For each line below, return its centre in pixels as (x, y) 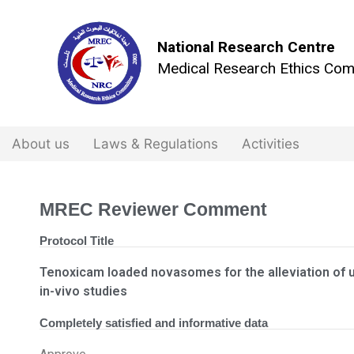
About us (41, 143)
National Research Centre (246, 47)
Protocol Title (77, 241)
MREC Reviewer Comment (153, 209)
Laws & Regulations (156, 143)
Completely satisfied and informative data (154, 323)
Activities (271, 143)
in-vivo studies (83, 291)
